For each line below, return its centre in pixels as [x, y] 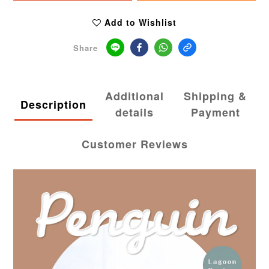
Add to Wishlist [141, 23]
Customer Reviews [134, 144]
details [134, 113]
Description [54, 104]
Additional [134, 96]
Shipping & [216, 96]
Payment [215, 113]
